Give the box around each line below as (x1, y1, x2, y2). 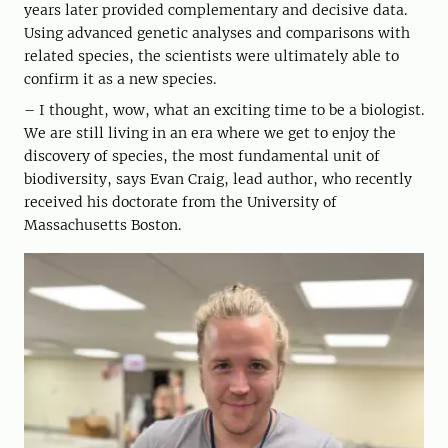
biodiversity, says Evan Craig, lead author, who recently (24, 169, 412, 188)
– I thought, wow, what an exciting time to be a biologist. (24, 100, 424, 119)
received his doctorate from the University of (24, 192, 337, 211)
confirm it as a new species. (24, 69, 216, 88)
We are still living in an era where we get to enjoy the (24, 123, 396, 142)
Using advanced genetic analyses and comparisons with (24, 23, 410, 42)
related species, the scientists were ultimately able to (24, 46, 399, 65)
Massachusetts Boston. (24, 215, 181, 234)
